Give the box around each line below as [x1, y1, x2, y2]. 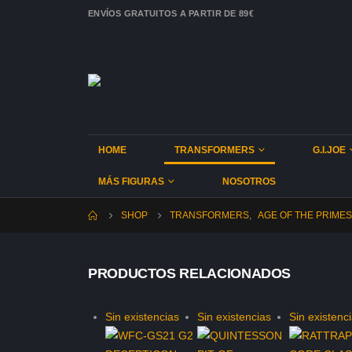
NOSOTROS [222, 176, 276, 188]
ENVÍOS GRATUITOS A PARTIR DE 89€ [88, 8, 254, 18]
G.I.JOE [313, 145, 346, 156]
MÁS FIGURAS [98, 176, 164, 188]
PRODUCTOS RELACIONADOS [88, 266, 291, 282]
